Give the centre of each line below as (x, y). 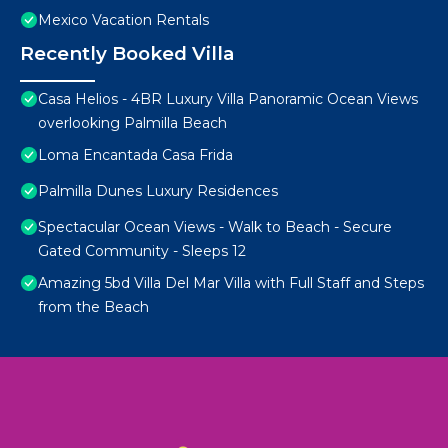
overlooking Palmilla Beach (132, 123)
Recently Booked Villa (127, 54)
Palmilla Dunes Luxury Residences (158, 191)
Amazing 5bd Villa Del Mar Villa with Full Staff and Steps (231, 283)
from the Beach (93, 307)
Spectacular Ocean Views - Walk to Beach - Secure (215, 227)
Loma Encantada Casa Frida (135, 155)
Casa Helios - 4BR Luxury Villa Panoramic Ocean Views (228, 99)
